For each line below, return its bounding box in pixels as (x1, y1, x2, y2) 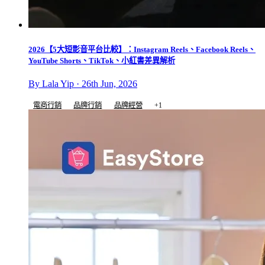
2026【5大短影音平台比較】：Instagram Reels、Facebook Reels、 (28, 45, 256, 54)
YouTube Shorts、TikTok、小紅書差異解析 (28, 56, 175, 66)
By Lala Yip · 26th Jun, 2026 (28, 79, 137, 89)
